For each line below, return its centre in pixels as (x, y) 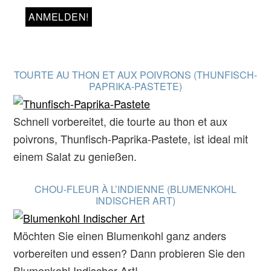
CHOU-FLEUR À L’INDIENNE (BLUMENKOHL (135, 189)
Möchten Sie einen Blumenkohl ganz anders (120, 235)
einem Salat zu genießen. (75, 156)
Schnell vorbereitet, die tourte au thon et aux (121, 121)
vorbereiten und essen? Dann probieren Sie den (129, 253)
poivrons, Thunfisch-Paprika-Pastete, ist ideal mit (131, 139)
